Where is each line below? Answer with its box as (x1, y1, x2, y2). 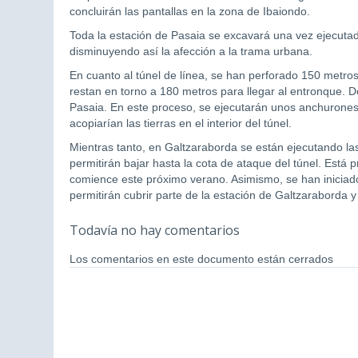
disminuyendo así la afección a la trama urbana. (70, 45, 312, 58)
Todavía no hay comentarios (70, 221, 240, 240)
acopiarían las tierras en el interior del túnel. (70, 117, 292, 130)
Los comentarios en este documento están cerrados (70, 253, 333, 266)
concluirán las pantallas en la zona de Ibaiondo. (70, 5, 310, 18)
